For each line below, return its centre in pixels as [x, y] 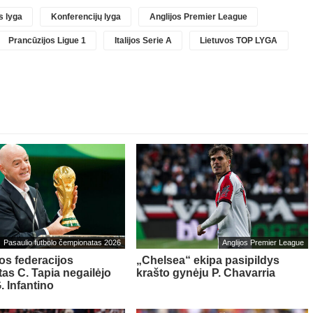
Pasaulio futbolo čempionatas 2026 [62, 243]
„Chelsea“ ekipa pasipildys [208, 260]
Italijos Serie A [143, 40]
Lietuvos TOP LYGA [239, 40]
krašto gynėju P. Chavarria [205, 272]
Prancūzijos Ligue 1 [47, 40]
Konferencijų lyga [86, 16]
